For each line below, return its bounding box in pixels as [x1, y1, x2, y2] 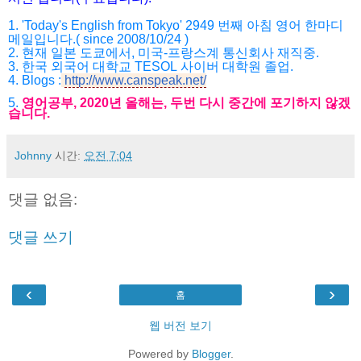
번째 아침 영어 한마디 [218, 18, 343, 32]
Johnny [15, 148, 52, 162]
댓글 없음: [8, 190, 77, 208]
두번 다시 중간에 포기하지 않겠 [170, 95, 351, 110]
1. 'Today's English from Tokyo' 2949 [8, 18, 218, 32]
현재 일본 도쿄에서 [22, 45, 131, 60]
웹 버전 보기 [149, 318, 212, 332]
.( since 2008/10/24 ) [73, 31, 189, 46]
